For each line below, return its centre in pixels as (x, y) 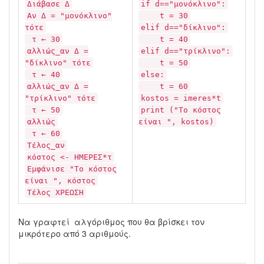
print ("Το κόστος (181, 110)
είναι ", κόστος (60, 181)
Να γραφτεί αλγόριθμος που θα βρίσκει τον (111, 222)
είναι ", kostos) (176, 122)
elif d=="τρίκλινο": (186, 51)
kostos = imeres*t (181, 98)
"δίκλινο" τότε (58, 63)
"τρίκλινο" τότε (60, 98)
